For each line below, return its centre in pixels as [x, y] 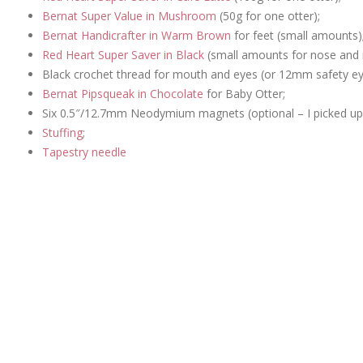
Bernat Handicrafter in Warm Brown [137, 35]
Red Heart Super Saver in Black [123, 54]
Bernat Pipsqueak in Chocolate [123, 93]
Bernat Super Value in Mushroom [129, 15]
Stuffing [62, 132]
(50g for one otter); [268, 15]
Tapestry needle [84, 152]
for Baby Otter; [244, 93]
